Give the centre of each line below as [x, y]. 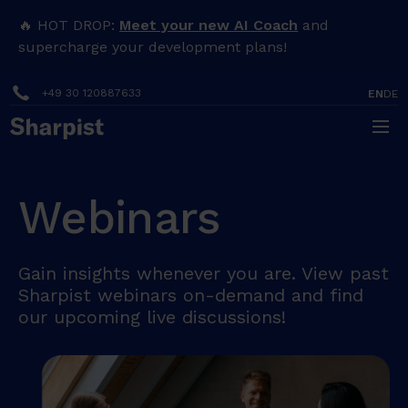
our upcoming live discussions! [153, 317]
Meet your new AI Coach [209, 25]
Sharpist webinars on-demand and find [191, 295]
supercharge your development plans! [153, 47]
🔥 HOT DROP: [69, 25]
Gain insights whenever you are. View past [204, 273]
